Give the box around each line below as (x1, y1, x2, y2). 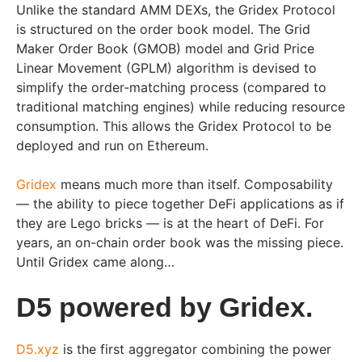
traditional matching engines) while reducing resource (16, 99, 345, 116)
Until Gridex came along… (16, 254, 175, 271)
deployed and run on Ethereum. (16, 137, 208, 154)
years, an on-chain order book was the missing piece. (16, 234, 343, 251)
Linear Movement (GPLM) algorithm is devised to (16, 60, 317, 77)
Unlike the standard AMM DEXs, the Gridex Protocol (16, 2, 335, 19)
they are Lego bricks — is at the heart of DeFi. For (16, 215, 324, 232)
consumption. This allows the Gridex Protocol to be (16, 118, 331, 135)
